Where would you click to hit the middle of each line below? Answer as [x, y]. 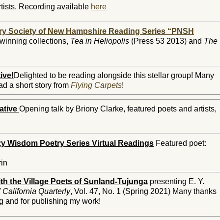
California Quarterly [36, 191]
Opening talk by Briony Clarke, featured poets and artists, [118, 109]
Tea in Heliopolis [100, 41]
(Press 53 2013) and [166, 41]
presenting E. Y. [176, 181]
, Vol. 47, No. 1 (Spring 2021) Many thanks [143, 191]
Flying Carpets [96, 85]
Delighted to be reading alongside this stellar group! [104, 75]
